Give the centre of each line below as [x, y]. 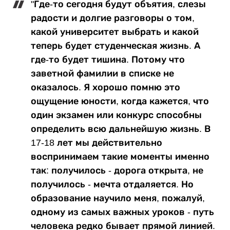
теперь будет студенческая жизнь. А [116, 45]
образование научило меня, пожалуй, [118, 198]
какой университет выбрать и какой [115, 32]
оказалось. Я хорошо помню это [106, 87]
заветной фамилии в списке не [102, 73]
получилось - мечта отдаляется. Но [112, 184]
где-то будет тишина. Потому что [108, 59]
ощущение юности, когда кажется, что [120, 101]
